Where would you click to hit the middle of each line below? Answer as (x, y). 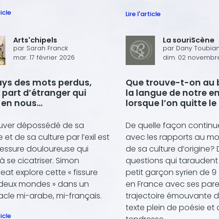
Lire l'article (143, 14)
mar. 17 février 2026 (44, 57)
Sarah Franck (47, 48)
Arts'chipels (35, 40)
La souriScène (189, 40)
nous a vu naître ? (165, 113)
